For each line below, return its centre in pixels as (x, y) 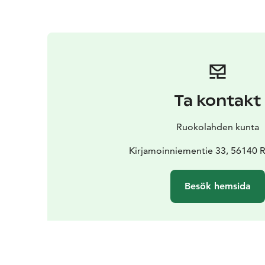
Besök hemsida (217, 186)
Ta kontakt (218, 101)
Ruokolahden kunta (217, 127)
